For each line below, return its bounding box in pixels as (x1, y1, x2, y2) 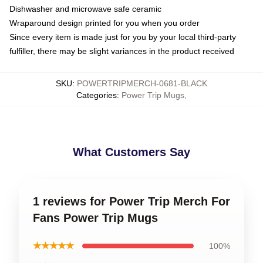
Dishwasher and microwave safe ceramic (9, 4, 161, 14)
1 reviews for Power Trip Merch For (33, 195, 230, 208)
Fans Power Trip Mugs (33, 211, 158, 224)
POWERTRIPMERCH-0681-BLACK (77, 79, 207, 88)
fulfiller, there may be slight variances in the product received (9, 46, 234, 56)
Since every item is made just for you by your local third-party (9, 32, 236, 42)
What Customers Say (73, 146, 190, 159)
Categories (76, 90, 117, 100)
